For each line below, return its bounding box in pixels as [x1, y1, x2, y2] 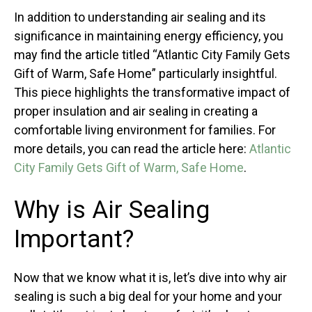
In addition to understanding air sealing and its [14, 10, 266, 24]
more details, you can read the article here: [14, 141, 249, 156]
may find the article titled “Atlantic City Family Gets [14, 47, 290, 62]
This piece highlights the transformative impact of [14, 85, 290, 100]
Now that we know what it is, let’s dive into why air [14, 270, 287, 285]
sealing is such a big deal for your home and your [14, 289, 282, 304]
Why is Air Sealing [14, 196, 210, 224]
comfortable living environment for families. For [14, 123, 276, 137]
